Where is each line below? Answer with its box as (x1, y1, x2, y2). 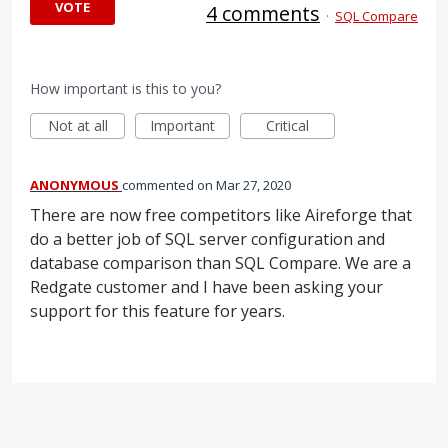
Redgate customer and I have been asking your (30, 275, 383, 298)
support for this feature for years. (30, 299, 285, 322)
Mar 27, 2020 (216, 175, 291, 194)
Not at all (47, 115, 108, 135)
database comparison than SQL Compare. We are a (30, 251, 411, 274)
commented (122, 175, 197, 194)
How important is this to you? (30, 78, 221, 98)
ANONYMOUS (30, 175, 119, 194)
